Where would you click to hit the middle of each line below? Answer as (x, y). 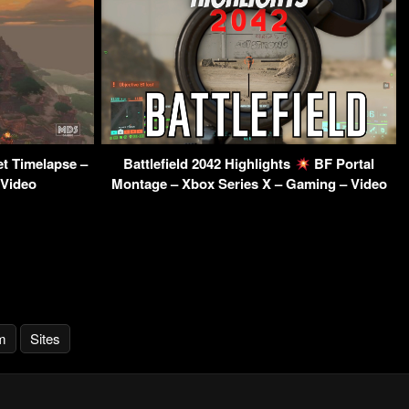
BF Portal (342, 164)
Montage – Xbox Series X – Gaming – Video (249, 184)
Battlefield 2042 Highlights (209, 164)
